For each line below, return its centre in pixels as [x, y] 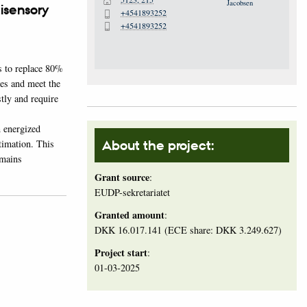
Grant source [122, 177]
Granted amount [130, 214]
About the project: [158, 145]
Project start [121, 252]
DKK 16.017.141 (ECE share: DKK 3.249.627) [188, 230]
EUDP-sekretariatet [132, 192]
